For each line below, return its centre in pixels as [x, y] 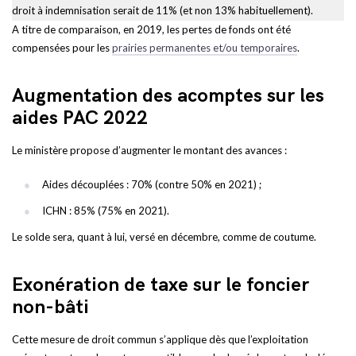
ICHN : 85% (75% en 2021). [106, 211]
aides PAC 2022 [80, 118]
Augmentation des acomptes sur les [168, 96]
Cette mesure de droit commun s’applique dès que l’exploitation [160, 339]
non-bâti [50, 307]
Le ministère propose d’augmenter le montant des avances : [149, 150]
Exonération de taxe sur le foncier [161, 285]
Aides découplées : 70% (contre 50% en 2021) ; [152, 184]
